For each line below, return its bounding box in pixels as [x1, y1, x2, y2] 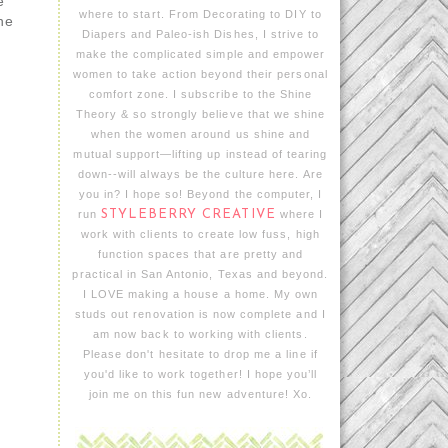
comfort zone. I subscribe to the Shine [88, 88, 313, 101]
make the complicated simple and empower [75, 48, 326, 61]
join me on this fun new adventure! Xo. [88, 388, 313, 401]
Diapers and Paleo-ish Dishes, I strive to [81, 28, 320, 41]
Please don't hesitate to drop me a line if [83, 348, 318, 361]
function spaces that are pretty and [97, 248, 304, 261]
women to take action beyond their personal [73, 68, 328, 81]
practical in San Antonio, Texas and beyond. [72, 268, 329, 281]
